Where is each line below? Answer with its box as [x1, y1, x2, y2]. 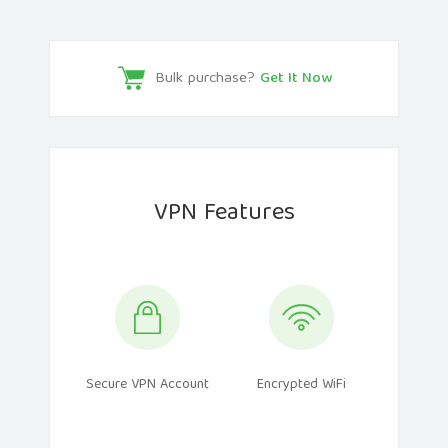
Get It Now [260, 65, 332, 92]
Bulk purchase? [155, 65, 260, 92]
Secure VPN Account [85, 372, 209, 397]
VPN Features [153, 192, 295, 235]
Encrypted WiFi [256, 372, 346, 397]
